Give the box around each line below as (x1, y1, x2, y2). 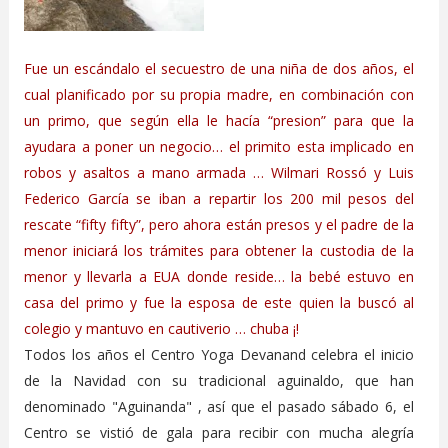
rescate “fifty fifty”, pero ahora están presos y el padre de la (23, 214, 415, 234)
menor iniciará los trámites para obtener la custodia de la (23, 240, 415, 260)
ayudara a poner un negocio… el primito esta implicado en (23, 136, 415, 156)
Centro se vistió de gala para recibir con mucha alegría (23, 422, 415, 442)
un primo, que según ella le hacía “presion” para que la (23, 110, 415, 130)
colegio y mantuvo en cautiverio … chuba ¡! (23, 318, 299, 338)
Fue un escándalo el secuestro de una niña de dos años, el (23, 58, 415, 78)
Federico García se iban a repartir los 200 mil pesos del (23, 188, 415, 208)
